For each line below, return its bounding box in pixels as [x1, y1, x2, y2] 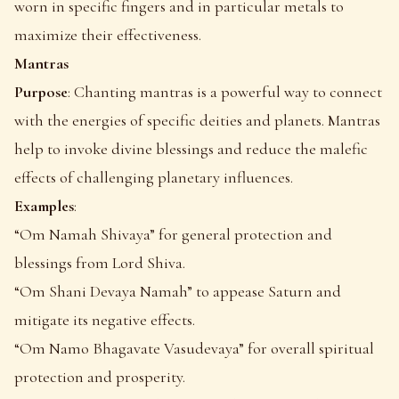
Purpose [14, 81, 68, 102]
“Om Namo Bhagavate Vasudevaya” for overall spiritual [14, 338, 374, 358]
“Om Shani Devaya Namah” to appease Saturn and [14, 281, 341, 301]
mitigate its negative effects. [14, 309, 195, 330]
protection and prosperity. [14, 366, 185, 387]
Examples [14, 195, 74, 216]
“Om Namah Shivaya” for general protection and [14, 224, 332, 244]
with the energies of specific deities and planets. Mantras [14, 110, 380, 130]
